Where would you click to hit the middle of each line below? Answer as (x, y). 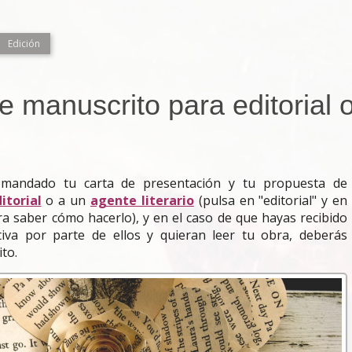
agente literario (142, 200)
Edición (24, 44)
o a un (68, 200)
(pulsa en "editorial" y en (271, 200)
